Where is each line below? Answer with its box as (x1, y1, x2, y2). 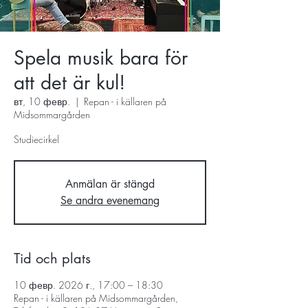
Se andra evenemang (60, 193, 159, 208)
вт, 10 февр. (14, 95, 70, 108)
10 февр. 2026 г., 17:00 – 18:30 (14, 278, 163, 291)
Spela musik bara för (14, 45, 188, 70)
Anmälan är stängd (65, 177, 155, 191)
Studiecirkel (14, 133, 59, 146)
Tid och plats (14, 250, 91, 267)
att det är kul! (14, 70, 125, 95)
